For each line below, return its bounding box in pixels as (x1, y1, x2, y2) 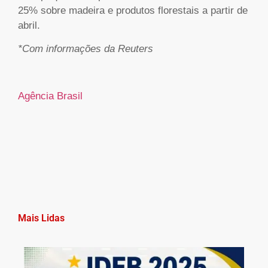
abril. (18, 19, 40, 31)
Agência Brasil (18, 90, 83, 102)
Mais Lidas (18, 212, 65, 224)
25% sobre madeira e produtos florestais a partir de (18, 4, 248, 16)
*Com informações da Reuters (18, 42, 153, 54)
